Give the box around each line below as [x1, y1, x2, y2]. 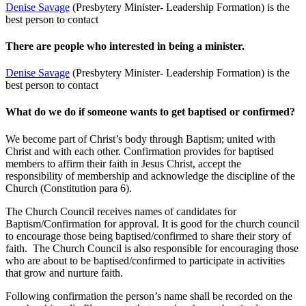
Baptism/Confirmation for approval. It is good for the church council [5, 217, 299, 229]
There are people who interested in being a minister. [5, 40, 245, 52]
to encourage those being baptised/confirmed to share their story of [5, 229, 291, 242]
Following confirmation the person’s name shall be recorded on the [5, 290, 292, 302]
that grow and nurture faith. [5, 266, 123, 279]
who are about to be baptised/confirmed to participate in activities [5, 254, 285, 266]
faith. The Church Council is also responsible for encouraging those [5, 242, 298, 254]
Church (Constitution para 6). [5, 182, 132, 194]
